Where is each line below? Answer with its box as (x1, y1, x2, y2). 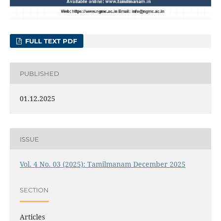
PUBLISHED (19, 69, 59, 77)
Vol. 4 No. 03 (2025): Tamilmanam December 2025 (19, 159, 185, 169)
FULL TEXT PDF (23, 37, 77, 45)
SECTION (19, 186, 49, 194)
